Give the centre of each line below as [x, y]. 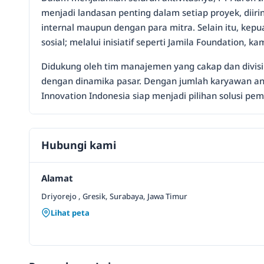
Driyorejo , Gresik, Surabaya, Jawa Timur [114, 197]
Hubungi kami [79, 145]
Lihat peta [70, 213]
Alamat [57, 178]
